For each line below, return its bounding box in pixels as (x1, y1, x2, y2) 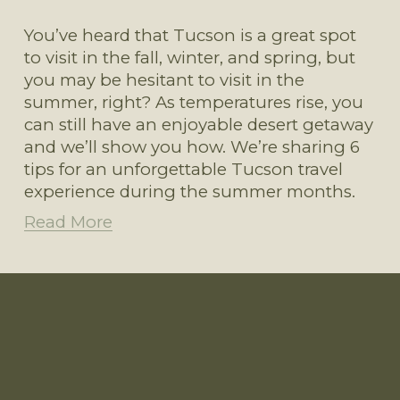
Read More (23, 211, 112, 232)
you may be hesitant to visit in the (23, 69, 304, 90)
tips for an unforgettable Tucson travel (23, 158, 343, 179)
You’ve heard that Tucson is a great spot (23, 24, 356, 46)
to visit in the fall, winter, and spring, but (23, 46, 355, 68)
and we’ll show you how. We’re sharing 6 (23, 136, 360, 157)
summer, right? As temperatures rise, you (23, 91, 363, 112)
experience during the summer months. (23, 180, 355, 202)
